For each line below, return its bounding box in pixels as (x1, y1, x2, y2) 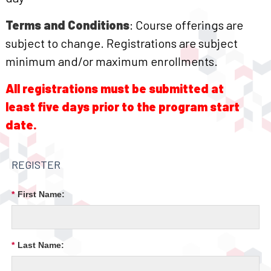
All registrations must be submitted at (5, 80, 224, 96)
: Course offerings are (129, 17, 243, 32)
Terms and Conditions (5, 17, 129, 32)
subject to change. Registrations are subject (5, 35, 238, 50)
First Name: (18, 189, 65, 200)
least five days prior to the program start (5, 99, 240, 114)
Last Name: (18, 240, 64, 250)
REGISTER (11, 158, 60, 171)
